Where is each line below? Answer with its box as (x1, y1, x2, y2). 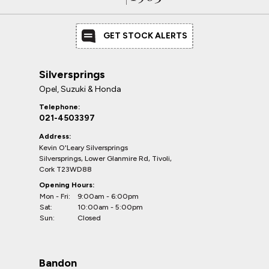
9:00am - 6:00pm (77, 192, 139, 201)
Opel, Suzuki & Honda (39, 84, 121, 95)
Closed (77, 214, 101, 223)
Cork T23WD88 (39, 165, 92, 174)
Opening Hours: (39, 181, 94, 190)
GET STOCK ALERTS (103, 31, 187, 41)
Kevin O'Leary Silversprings (39, 144, 128, 153)
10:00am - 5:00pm (77, 203, 143, 212)
